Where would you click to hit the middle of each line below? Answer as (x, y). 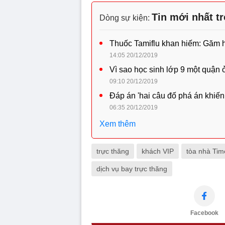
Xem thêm (118, 124)
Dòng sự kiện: (126, 18)
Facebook (204, 213)
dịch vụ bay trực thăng (132, 169)
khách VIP (158, 151)
